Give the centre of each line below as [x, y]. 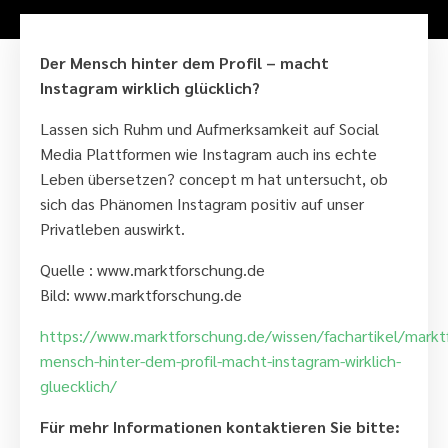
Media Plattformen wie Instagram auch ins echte [209, 154]
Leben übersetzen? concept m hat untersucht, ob [214, 179]
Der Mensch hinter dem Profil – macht [185, 63]
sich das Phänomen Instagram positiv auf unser [202, 204]
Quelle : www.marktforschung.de [153, 270]
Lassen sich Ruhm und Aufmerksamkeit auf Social [210, 129]
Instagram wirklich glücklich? [150, 88]
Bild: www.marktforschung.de [141, 295]
